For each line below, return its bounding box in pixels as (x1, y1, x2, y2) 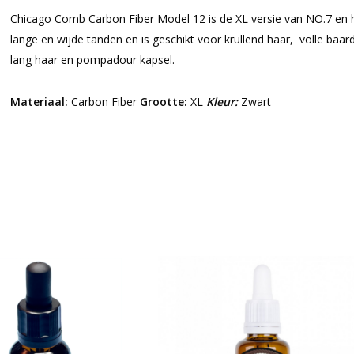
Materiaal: (9, 94, 68, 109)
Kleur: (205, 94, 238, 109)
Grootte (139, 94, 184, 109)
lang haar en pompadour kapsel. (9, 52, 175, 67)
